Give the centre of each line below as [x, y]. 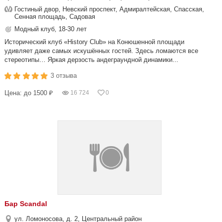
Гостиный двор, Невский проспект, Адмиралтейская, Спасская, [109, 9]
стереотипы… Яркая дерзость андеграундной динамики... [91, 60]
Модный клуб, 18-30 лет [51, 29]
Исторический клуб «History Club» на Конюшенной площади [94, 42]
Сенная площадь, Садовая [55, 17]
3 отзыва [64, 76]
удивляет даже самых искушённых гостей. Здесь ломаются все [101, 51]
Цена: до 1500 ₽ [29, 93]
